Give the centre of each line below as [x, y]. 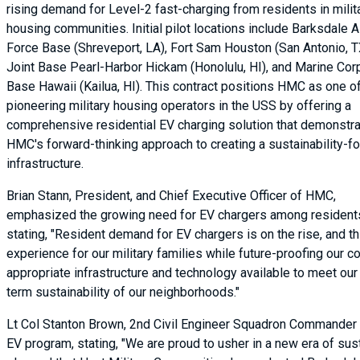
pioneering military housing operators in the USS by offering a [179, 106]
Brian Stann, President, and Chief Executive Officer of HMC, [171, 196]
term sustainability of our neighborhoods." [123, 292]
